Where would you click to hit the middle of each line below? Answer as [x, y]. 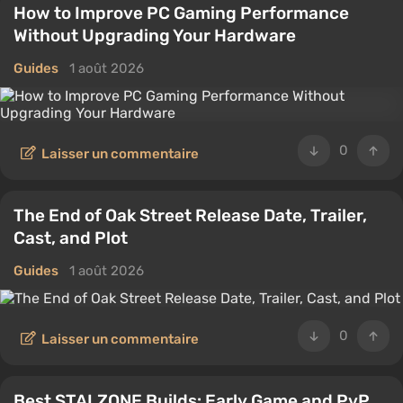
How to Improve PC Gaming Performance [181, 13]
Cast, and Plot [71, 238]
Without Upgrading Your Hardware [155, 36]
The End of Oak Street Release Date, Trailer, [190, 215]
